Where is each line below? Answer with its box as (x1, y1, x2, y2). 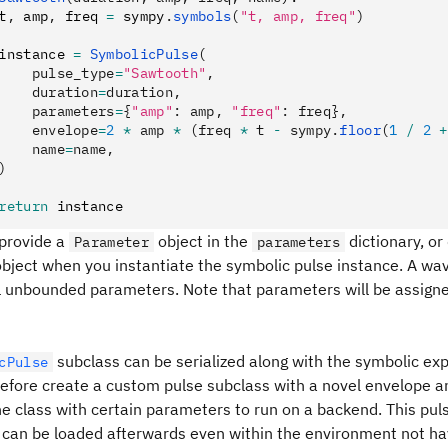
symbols (173, 7, 232, 25)
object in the (153, 231, 252, 251)
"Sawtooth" (123, 64, 207, 82)
